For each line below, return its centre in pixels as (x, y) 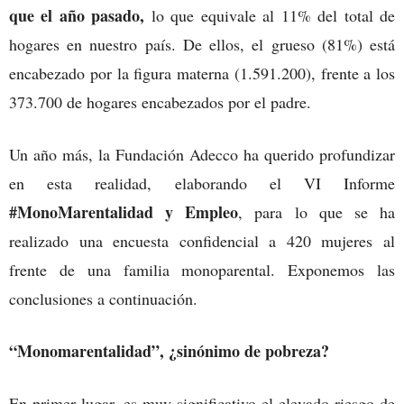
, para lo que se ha (317, 211)
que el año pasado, (80, 15)
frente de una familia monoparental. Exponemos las (202, 269)
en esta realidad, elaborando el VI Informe (202, 183)
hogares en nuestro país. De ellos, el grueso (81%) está (202, 44)
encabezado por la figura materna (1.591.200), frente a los (202, 73)
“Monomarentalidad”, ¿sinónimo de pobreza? (172, 350)
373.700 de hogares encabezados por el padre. (160, 101)
